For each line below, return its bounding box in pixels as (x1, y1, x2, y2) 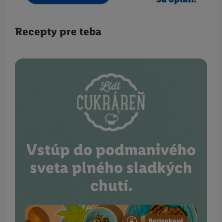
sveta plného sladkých (30, 158, 192, 177)
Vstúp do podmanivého (26, 140, 196, 159)
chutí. (90, 176, 132, 195)
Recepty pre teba (15, 25, 102, 38)
